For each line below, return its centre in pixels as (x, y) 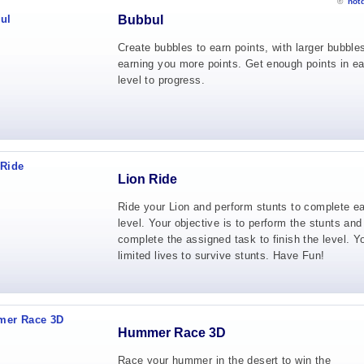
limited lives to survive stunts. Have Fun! (221, 256)
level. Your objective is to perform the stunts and (240, 223)
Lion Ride (147, 179)
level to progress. (162, 80)
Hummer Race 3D (172, 333)
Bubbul (141, 20)
